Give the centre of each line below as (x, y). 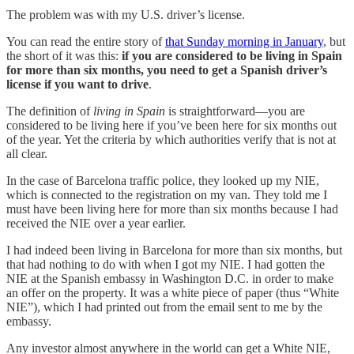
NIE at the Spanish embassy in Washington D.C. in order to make (170, 278)
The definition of (50, 111)
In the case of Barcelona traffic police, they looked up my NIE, (163, 180)
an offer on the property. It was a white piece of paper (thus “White (173, 292)
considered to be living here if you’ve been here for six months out (171, 125)
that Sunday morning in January (244, 41)
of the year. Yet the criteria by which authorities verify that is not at (171, 139)
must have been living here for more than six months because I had (172, 209)
